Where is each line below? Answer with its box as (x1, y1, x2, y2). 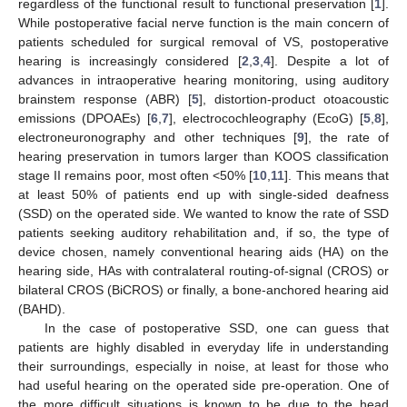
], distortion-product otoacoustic (199, 91, 389, 106)
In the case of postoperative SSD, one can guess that (44, 320, 389, 335)
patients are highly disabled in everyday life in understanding (18, 339, 389, 354)
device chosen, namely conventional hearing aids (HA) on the (18, 243, 389, 259)
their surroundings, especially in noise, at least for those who (18, 358, 389, 373)
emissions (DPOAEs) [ (18, 110, 151, 125)
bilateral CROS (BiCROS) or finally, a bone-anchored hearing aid (18, 282, 389, 297)
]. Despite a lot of (271, 53, 389, 68)
